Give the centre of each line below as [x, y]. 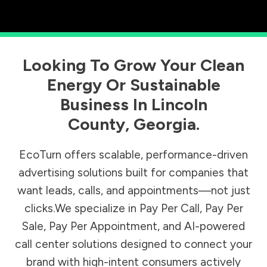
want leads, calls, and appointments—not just [133, 191]
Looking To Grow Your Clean [133, 65]
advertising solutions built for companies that [133, 173]
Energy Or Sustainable [133, 85]
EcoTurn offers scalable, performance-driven [133, 155]
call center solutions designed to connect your [133, 244]
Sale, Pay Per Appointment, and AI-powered [133, 226]
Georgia [164, 124]
